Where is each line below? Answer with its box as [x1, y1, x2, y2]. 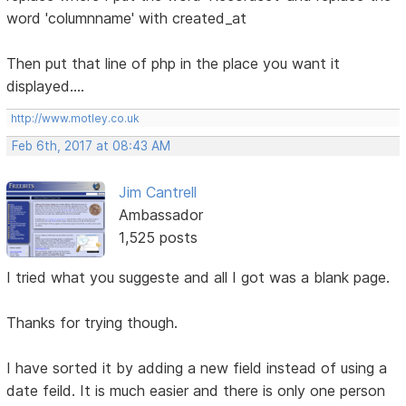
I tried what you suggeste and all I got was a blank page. [6, 268, 391, 287]
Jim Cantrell [118, 182, 197, 201]
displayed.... [6, 76, 85, 95]
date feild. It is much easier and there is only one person [6, 382, 386, 401]
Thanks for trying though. [6, 314, 179, 333]
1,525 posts [118, 227, 198, 246]
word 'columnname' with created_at [6, 8, 247, 27]
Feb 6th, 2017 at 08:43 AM [12, 138, 171, 153]
